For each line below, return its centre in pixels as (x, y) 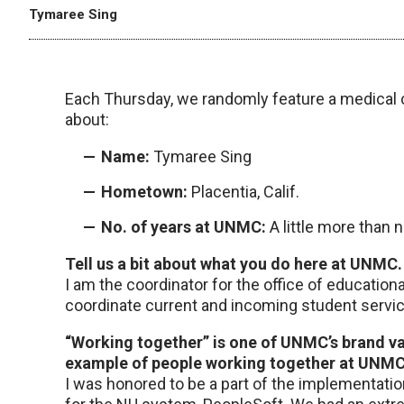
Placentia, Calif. (243, 192)
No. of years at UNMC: (184, 227)
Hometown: (144, 192)
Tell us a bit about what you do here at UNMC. (234, 264)
